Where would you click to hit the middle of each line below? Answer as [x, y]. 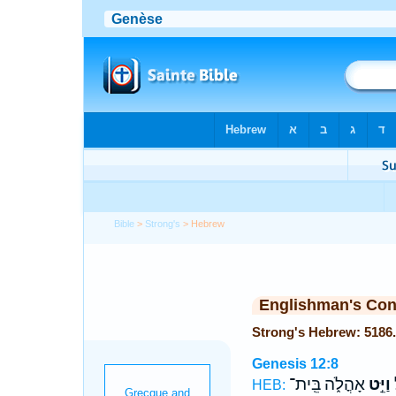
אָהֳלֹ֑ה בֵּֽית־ [327, 385]
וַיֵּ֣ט [377, 385]
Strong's [163, 224]
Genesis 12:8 [295, 364]
